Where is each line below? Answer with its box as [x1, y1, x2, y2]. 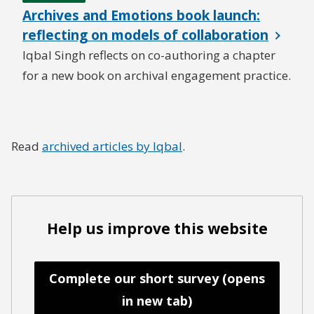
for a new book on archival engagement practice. [22, 67, 291, 83]
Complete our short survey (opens [49, 270, 265, 287]
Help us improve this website [46, 219, 268, 238]
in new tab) [122, 292, 192, 309]
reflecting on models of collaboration [22, 26, 268, 44]
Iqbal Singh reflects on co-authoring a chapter [22, 47, 275, 63]
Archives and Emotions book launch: [22, 6, 260, 25]
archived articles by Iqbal [42, 138, 182, 154]
